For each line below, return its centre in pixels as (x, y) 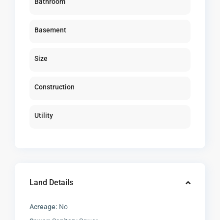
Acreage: (44, 207)
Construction (55, 87)
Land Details (52, 183)
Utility (44, 116)
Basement (51, 30)
